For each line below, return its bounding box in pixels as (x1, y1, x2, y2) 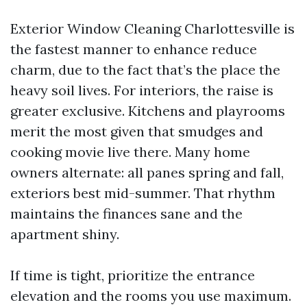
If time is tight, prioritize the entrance (10, 266, 255, 284)
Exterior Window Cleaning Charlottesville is (10, 19, 295, 37)
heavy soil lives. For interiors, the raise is (10, 81, 273, 99)
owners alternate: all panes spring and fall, (10, 163, 284, 181)
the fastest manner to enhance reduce (10, 40, 257, 58)
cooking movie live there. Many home (10, 143, 250, 160)
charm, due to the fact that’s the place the (10, 60, 280, 78)
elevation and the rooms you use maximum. (10, 286, 291, 304)
